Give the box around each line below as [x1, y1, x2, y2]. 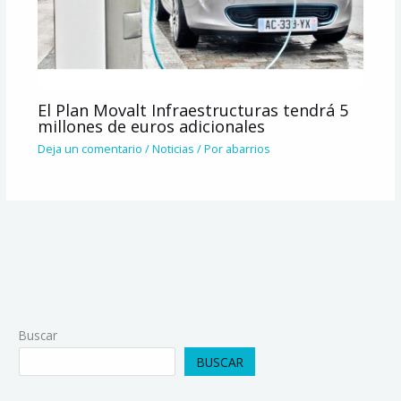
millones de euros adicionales [37, 115, 265, 137]
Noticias [151, 141, 194, 158]
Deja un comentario [37, 141, 142, 158]
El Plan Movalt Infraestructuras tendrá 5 [37, 98, 348, 121]
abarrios [225, 141, 270, 158]
